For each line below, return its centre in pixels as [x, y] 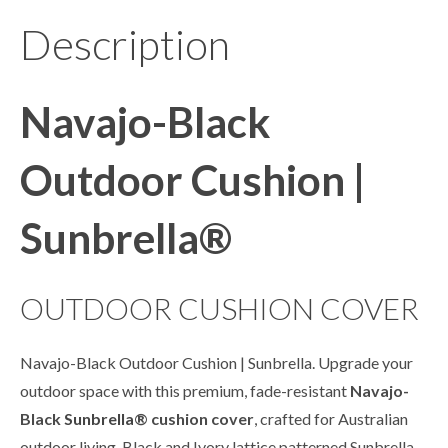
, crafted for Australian [331, 419]
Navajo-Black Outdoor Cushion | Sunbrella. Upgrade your [216, 363]
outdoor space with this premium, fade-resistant [185, 391]
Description [125, 44]
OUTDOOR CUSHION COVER [219, 308]
